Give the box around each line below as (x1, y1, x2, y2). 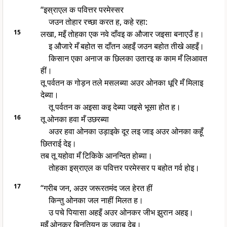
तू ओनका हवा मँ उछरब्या (40, 113, 109, 125)
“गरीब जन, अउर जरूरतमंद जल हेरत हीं (40, 182, 153, 194)
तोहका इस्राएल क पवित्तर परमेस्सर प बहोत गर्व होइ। (48, 162, 200, 174)
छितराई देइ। (40, 138, 77, 149)
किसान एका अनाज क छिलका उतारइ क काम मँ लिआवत (48, 53, 207, 64)
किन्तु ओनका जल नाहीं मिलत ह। (48, 195, 143, 206)
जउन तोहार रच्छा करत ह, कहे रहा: (48, 16, 147, 28)
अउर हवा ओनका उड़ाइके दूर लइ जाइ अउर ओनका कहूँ (48, 126, 203, 137)
